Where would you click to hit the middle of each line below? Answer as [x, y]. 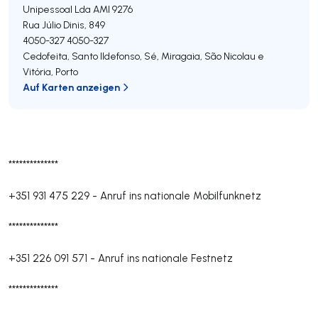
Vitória [37, 72]
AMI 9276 [113, 9]
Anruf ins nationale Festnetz [165, 258]
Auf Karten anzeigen [71, 87]
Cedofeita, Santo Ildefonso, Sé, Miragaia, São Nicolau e [143, 56]
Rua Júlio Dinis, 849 [64, 25]
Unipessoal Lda [57, 9]
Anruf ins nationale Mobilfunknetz [181, 196]
